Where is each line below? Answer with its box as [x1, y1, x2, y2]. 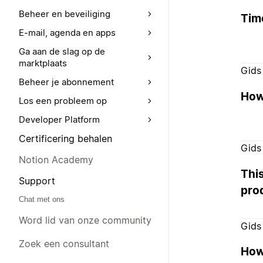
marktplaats [19, 58, 67, 69]
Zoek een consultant [19, 238, 109, 249]
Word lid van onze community [19, 214, 151, 226]
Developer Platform [19, 114, 100, 125]
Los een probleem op [19, 95, 107, 106]
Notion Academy [19, 154, 93, 166]
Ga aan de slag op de [19, 46, 105, 57]
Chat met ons [19, 195, 65, 204]
